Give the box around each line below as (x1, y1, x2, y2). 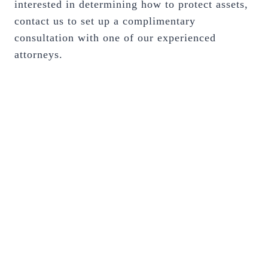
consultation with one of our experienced (14, 32, 216, 44)
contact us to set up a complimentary (14, 15, 196, 27)
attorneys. (14, 48, 63, 60)
